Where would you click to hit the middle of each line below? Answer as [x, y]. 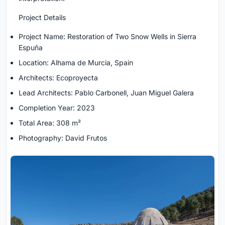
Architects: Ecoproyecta [58, 78]
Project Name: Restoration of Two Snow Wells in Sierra [107, 37]
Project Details [42, 18]
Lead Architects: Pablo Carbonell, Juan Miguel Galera [106, 93]
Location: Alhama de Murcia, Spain [76, 63]
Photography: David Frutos [63, 138]
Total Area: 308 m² [50, 123]
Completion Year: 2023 [57, 108]
